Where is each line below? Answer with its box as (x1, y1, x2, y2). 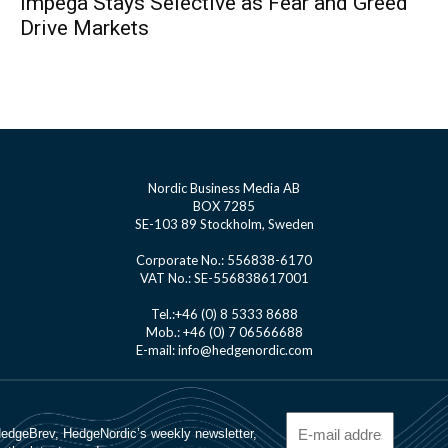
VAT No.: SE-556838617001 (139, 270, 309, 287)
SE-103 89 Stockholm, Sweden (134, 216, 314, 233)
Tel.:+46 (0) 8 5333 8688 (150, 306, 298, 323)
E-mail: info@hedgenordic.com (135, 342, 313, 359)
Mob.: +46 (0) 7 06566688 (145, 324, 303, 341)
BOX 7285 (193, 198, 255, 215)
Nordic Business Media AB (148, 180, 300, 197)
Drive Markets (20, 16, 149, 41)
